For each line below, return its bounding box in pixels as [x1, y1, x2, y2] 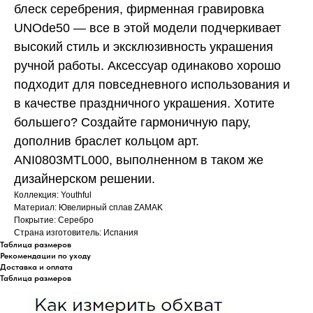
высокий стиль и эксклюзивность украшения [14, 39, 273, 54]
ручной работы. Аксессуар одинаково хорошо [14, 58, 281, 73]
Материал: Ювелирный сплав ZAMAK [14, 202, 163, 212]
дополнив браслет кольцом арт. [14, 133, 199, 148]
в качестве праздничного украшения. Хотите [14, 96, 275, 110]
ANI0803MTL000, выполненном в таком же [14, 152, 263, 167]
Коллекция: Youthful [14, 189, 92, 200]
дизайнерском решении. [14, 171, 155, 186]
